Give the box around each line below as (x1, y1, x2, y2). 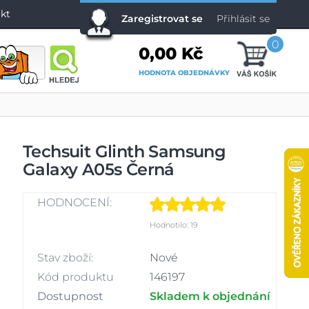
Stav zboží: (37, 251, 93, 264)
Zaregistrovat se (121, 12, 203, 25)
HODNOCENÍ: (37, 196, 112, 209)
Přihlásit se (217, 12, 270, 25)
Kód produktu (37, 270, 114, 283)
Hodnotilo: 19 (150, 220, 199, 230)
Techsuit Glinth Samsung (22, 141, 226, 161)
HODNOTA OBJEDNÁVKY (139, 68, 230, 77)
